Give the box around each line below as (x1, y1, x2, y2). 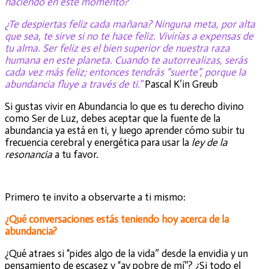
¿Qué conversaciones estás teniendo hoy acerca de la (5, 213, 229, 225)
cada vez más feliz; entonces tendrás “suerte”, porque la (5, 65, 246, 78)
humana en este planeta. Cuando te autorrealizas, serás (5, 53, 247, 66)
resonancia (5, 148, 52, 160)
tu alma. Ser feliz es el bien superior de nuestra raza (5, 41, 230, 54)
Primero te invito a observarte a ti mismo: (5, 190, 186, 203)
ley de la (192, 136, 228, 148)
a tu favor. (52, 148, 98, 160)
